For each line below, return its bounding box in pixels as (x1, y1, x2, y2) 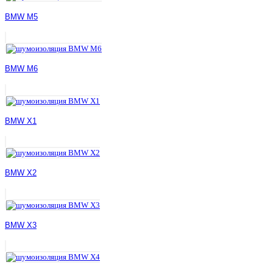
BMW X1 (5, 116, 37, 126)
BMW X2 (5, 168, 37, 178)
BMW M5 (5, 12, 38, 21)
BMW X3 (5, 221, 37, 230)
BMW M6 (5, 64, 38, 74)
